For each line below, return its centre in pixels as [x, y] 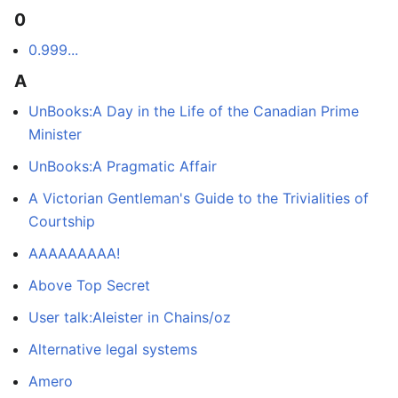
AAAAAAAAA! [74, 254]
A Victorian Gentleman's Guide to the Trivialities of [199, 199]
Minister [55, 135]
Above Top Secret [89, 286]
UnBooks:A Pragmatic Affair [123, 167]
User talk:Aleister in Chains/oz [130, 318]
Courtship [62, 222]
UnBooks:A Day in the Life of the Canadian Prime [194, 111]
